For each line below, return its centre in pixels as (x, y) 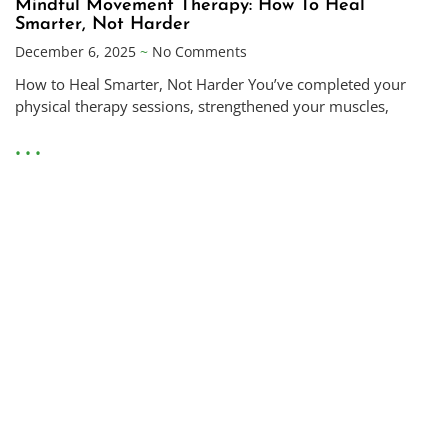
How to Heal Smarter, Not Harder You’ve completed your (210, 84)
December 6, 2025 (77, 52)
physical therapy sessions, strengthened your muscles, (202, 106)
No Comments (197, 52)
